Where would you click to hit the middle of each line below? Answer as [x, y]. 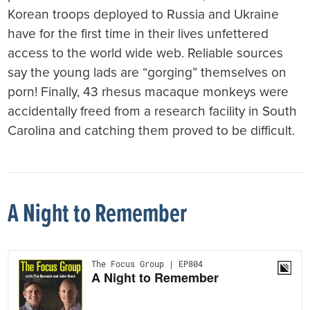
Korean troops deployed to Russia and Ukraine [144, 15]
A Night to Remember [98, 215]
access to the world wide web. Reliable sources [146, 53]
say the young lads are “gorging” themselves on [147, 73]
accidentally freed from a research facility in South [153, 111]
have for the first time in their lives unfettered [138, 34]
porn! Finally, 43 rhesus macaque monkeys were [148, 92]
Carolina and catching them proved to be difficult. [152, 131]
